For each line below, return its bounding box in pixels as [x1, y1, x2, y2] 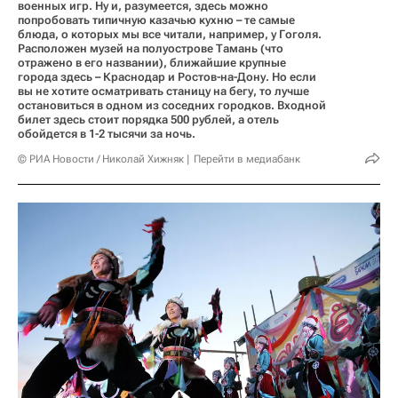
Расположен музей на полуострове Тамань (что [18, 42, 283, 55]
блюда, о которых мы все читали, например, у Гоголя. [18, 28, 322, 41]
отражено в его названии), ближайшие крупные [18, 56, 286, 69]
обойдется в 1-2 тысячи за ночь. [18, 127, 195, 140]
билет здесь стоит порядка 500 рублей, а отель [18, 113, 279, 126]
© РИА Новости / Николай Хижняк [18, 153, 184, 165]
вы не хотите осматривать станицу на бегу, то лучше [18, 84, 309, 98]
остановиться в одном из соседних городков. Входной [18, 99, 326, 112]
